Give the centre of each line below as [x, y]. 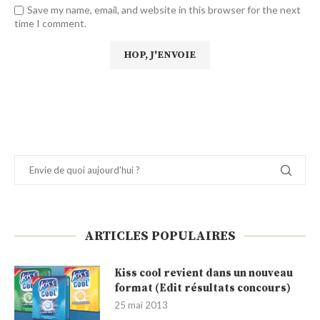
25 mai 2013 [141, 305]
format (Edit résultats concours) [202, 288]
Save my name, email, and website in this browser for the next [164, 9]
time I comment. [50, 23]
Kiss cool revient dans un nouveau [204, 273]
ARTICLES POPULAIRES [160, 236]
